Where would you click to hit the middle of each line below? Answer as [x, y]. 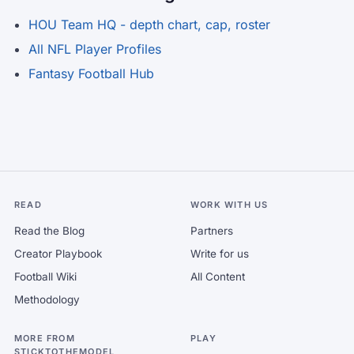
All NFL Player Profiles [95, 49]
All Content [218, 277]
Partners [212, 231]
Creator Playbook [58, 254]
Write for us [220, 254]
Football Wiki [45, 277]
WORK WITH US [230, 205]
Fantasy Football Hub [91, 73]
